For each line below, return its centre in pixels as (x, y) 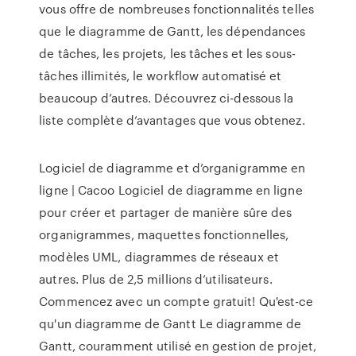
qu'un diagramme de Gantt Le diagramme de (170, 323)
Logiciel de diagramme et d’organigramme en (172, 168)
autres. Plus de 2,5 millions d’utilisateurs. (156, 279)
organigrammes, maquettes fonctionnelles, (164, 234)
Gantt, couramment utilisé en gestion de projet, (178, 346)
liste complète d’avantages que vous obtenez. (172, 120)
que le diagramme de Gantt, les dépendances (172, 31)
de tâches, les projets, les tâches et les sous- (167, 53)
